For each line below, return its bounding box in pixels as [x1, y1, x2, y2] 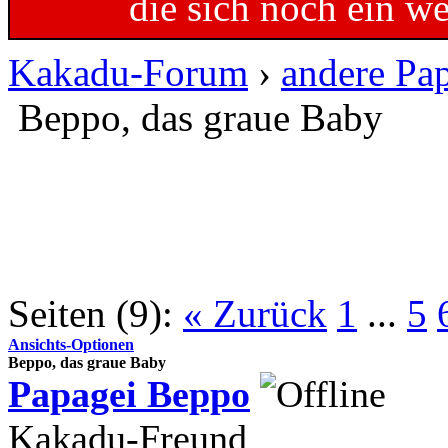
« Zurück [183, 291, 327, 335]
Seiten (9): [8, 291, 173, 335]
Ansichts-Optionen [8, 335, 134, 353]
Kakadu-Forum [8, 50, 248, 94]
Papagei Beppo [8, 372, 250, 415]
